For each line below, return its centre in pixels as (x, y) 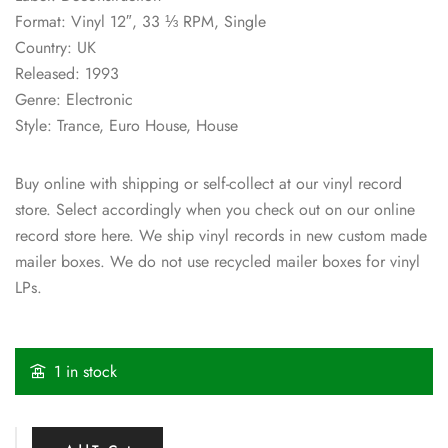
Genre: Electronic (74, 99)
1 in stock (85, 371)
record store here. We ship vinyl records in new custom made (221, 235)
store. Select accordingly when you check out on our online (215, 209)
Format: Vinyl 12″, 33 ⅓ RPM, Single (140, 21)
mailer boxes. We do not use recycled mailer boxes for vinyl (217, 261)
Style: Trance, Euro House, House (126, 125)
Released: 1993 (67, 73)
